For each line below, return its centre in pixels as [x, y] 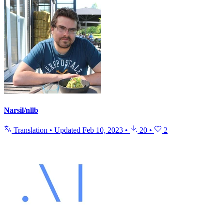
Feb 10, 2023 [103, 130]
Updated [68, 130]
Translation [31, 130]
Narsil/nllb [21, 110]
